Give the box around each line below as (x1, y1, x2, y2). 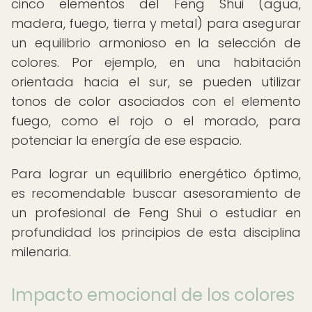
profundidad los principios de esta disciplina (11, 224, 301, 241)
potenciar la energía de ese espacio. (11, 132, 242, 149)
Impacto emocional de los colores (11, 283, 295, 306)
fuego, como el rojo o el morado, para (11, 112, 301, 130)
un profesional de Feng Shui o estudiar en (11, 204, 301, 221)
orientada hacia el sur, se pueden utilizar (11, 73, 301, 91)
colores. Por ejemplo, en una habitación (11, 54, 301, 71)
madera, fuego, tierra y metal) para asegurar (11, 15, 301, 32)
